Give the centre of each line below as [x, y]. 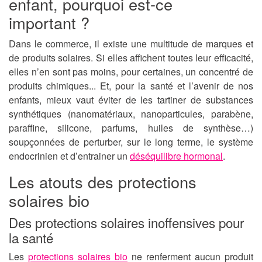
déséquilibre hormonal [176, 156]
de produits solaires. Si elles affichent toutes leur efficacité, [131, 58]
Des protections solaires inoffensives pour [126, 223]
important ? [49, 23]
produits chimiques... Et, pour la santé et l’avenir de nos [131, 86]
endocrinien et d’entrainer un [69, 156]
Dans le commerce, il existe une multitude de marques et [131, 44]
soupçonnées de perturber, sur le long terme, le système [131, 142]
